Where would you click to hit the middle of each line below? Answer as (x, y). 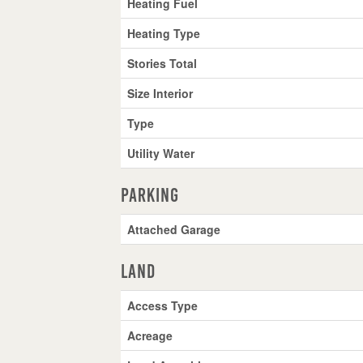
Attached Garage (174, 229)
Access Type (163, 305)
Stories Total (162, 63)
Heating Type (164, 33)
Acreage (150, 335)
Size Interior (160, 93)
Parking (150, 195)
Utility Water (161, 153)
